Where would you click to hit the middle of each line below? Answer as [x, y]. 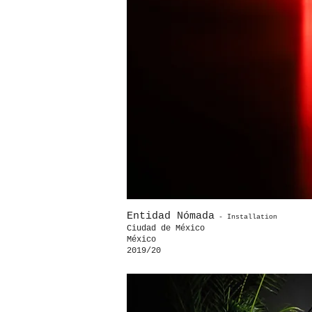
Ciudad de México [168, 228]
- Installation [246, 217]
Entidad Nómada [171, 216]
